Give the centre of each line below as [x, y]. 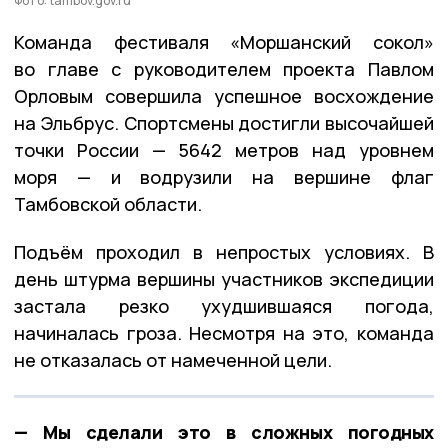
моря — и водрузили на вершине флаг [224, 176]
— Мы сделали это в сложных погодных [224, 431]
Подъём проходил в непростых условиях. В [224, 251]
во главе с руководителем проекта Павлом [224, 68]
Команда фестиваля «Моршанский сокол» [224, 41]
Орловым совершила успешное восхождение [224, 95]
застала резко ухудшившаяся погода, [224, 305]
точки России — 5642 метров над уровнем [224, 149]
